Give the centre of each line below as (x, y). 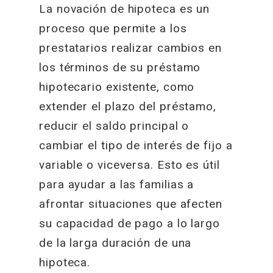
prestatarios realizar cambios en (130, 48)
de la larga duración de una (115, 243)
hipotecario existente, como (117, 87)
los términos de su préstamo (120, 67)
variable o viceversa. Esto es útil (129, 165)
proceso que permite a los (113, 28)
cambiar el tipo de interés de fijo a (136, 145)
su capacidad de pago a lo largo (129, 223)
